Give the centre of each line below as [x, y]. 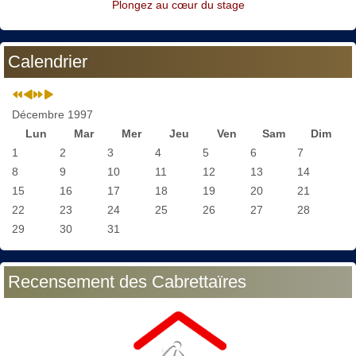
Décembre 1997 [52, 115]
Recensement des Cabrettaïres [127, 282]
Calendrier [48, 62]
